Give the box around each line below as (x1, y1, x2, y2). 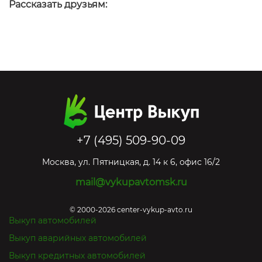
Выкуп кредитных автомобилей (9, 250, 146, 261)
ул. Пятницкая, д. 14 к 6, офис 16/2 (78, 157, 220, 167)
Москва (42, 157, 74, 167)
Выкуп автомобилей (9, 215, 96, 226)
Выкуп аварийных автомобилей (9, 233, 147, 243)
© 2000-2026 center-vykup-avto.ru (70, 205, 192, 214)
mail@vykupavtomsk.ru (75, 177, 187, 188)
